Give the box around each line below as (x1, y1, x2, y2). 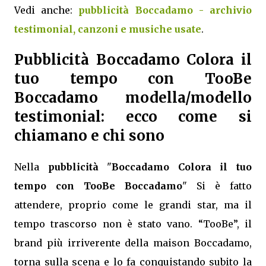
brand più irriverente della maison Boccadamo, (14, 236, 252, 249)
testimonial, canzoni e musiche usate (14, 23, 201, 35)
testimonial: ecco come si (14, 107, 252, 126)
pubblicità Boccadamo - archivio (78, 4, 252, 16)
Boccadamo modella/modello (14, 88, 252, 107)
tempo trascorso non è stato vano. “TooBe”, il (14, 217, 252, 230)
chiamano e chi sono (14, 126, 164, 145)
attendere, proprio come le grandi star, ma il (14, 198, 252, 211)
